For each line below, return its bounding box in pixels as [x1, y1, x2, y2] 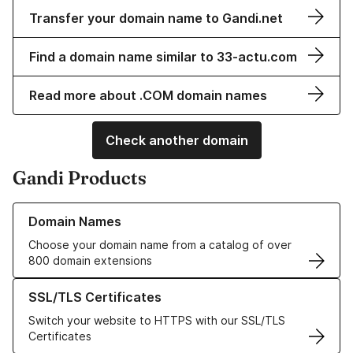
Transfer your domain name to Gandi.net [29, 10, 283, 27]
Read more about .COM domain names [29, 87, 267, 104]
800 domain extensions [28, 254, 152, 268]
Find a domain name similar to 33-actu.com [29, 49, 297, 65]
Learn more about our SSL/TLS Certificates [13, 279, 240, 293]
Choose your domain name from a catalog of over [28, 238, 292, 252]
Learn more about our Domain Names [13, 203, 207, 217]
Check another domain [105, 132, 248, 149]
